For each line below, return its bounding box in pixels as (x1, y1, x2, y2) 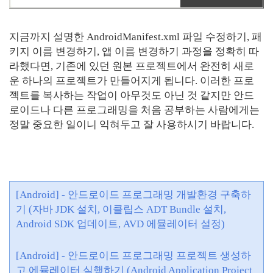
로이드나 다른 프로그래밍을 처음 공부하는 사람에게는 (9, 104, 260, 116)
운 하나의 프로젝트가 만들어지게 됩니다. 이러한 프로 (9, 75, 254, 87)
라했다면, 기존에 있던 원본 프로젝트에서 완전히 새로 (9, 60, 254, 73)
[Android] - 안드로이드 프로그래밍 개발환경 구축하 (16, 189, 251, 201)
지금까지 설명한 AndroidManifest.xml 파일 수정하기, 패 (9, 31, 262, 43)
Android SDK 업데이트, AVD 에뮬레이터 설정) (16, 218, 225, 230)
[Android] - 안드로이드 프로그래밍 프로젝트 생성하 (16, 250, 251, 262)
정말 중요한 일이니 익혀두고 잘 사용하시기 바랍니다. (9, 119, 254, 131)
